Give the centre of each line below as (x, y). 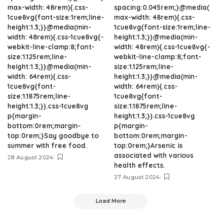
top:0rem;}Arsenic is (148, 145)
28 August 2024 (31, 157)
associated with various (154, 155)
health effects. (139, 165)
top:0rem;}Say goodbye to (53, 135)
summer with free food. (47, 145)
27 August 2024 (137, 177)
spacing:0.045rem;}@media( (162, 7)
